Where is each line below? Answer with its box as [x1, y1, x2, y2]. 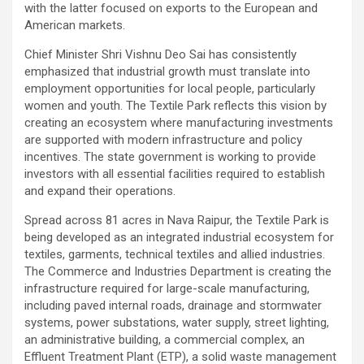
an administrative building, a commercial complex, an [24, 331, 305, 347]
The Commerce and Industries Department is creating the [24, 263, 331, 279]
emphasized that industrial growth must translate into [24, 63, 310, 79]
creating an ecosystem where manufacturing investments [24, 115, 333, 130]
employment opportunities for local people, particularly [24, 80, 315, 96]
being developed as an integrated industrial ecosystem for [24, 229, 334, 245]
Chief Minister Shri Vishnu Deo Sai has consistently [24, 46, 297, 62]
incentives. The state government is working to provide [24, 149, 316, 164]
